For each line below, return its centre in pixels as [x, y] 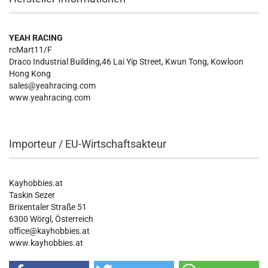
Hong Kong [30, 74]
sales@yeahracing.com [52, 86]
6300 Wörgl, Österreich [51, 219]
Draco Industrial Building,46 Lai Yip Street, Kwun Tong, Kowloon [126, 62]
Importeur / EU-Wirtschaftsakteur [88, 144]
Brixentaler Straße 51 [48, 207]
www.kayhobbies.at [46, 243]
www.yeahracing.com [50, 98]
